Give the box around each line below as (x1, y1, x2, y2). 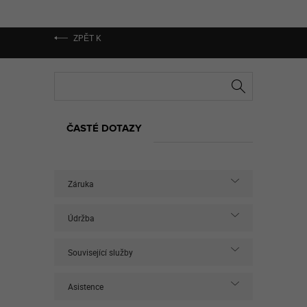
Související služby (68, 247, 133, 258)
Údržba (68, 212, 95, 223)
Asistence (68, 281, 103, 292)
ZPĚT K (71, 32, 101, 43)
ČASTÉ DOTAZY (66, 122, 142, 134)
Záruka (68, 178, 94, 189)
